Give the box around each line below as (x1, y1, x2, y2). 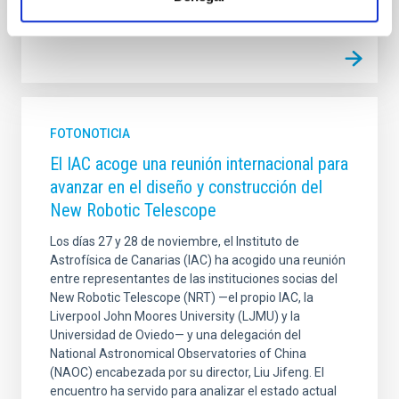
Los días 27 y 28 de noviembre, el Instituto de (50, 234, 299, 249)
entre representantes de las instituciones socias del (50, 272, 338, 287)
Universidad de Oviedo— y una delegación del (50, 328, 301, 343)
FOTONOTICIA (50, 126, 130, 142)
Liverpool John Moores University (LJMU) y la (50, 309, 300, 324)
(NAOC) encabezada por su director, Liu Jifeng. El (50, 365, 324, 380)
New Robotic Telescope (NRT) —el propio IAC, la (50, 290, 313, 305)
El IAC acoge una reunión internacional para (50, 153, 348, 175)
